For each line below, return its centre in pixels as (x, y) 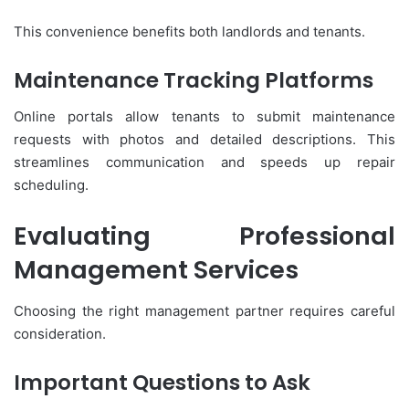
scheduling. (51, 185)
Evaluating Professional (204, 236)
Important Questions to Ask (162, 382)
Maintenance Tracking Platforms (194, 80)
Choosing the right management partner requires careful (204, 310)
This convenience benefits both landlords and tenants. (189, 31)
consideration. (60, 333)
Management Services (156, 270)
